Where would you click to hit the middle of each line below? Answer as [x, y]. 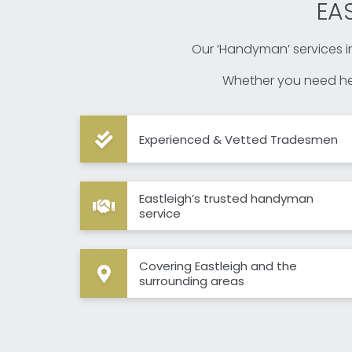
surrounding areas [192, 281]
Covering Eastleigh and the [218, 266]
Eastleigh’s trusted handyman [226, 199]
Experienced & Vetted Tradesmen [238, 139]
